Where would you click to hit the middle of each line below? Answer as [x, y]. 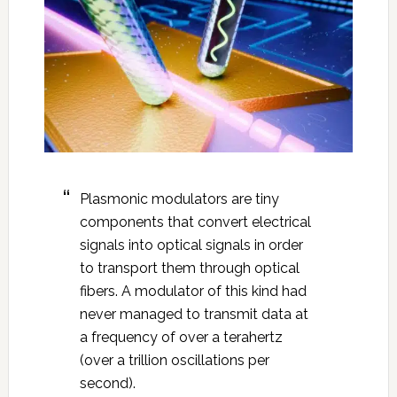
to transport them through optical [189, 269]
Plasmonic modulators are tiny [179, 199]
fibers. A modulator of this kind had [193, 292]
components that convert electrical [195, 222]
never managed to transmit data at [194, 315]
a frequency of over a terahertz [181, 338]
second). [107, 384]
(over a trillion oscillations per [174, 361]
